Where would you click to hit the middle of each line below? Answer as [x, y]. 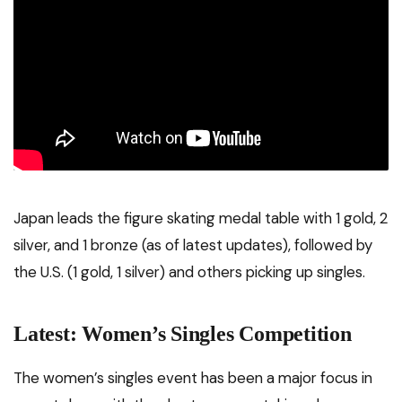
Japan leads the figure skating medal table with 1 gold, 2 [201, 218]
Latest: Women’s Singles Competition [183, 334]
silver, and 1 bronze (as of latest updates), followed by [193, 245]
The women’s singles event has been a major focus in [193, 378]
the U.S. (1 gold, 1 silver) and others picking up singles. [189, 272]
